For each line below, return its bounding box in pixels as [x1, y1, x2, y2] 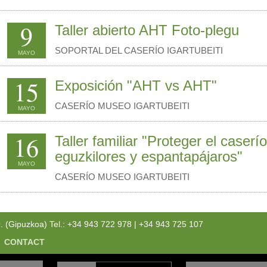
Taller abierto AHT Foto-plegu [54, 22, 239, 38]
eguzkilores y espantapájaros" [54, 148, 243, 164]
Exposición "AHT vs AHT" [54, 77, 217, 94]
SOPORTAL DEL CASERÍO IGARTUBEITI [54, 45, 223, 55]
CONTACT [4, 237, 45, 247]
